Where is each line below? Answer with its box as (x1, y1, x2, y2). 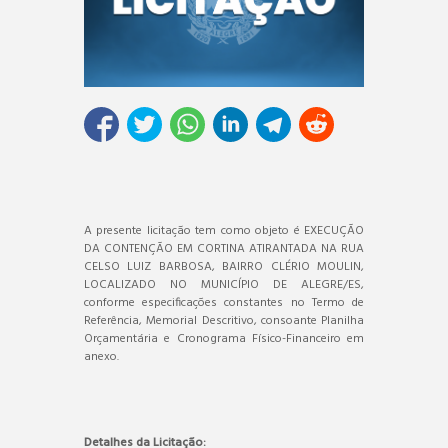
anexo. (84, 346, 119, 367)
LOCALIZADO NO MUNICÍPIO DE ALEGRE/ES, (84, 274, 364, 295)
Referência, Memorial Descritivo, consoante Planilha (84, 310, 364, 331)
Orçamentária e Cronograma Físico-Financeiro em (84, 328, 364, 349)
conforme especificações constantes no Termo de (84, 292, 364, 313)
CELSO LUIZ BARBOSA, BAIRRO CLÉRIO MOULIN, (84, 256, 364, 277)
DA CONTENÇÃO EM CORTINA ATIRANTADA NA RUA (84, 238, 364, 259)
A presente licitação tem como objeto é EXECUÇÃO (84, 220, 364, 241)
